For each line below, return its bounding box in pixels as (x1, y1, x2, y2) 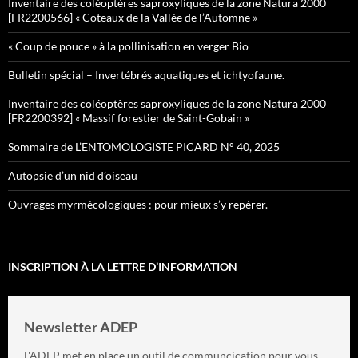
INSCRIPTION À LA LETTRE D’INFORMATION (8, 259, 237, 273)
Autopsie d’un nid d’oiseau (8, 168, 137, 182)
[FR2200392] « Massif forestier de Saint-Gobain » (8, 110, 249, 125)
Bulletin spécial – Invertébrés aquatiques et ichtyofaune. (8, 67, 287, 82)
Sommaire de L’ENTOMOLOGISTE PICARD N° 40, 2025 (8, 139, 280, 153)
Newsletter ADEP (24, 317, 137, 336)
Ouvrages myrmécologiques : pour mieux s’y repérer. (8, 197, 268, 211)
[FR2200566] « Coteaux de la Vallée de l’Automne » (8, 10, 257, 24)
